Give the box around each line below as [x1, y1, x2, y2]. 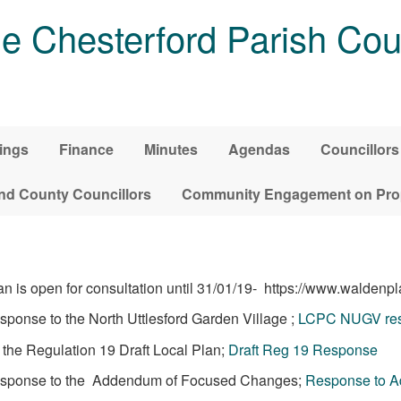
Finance [59, 138, 114, 159]
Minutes [144, 138, 198, 159]
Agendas [228, 138, 290, 159]
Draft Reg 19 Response [227, 338, 378, 360]
